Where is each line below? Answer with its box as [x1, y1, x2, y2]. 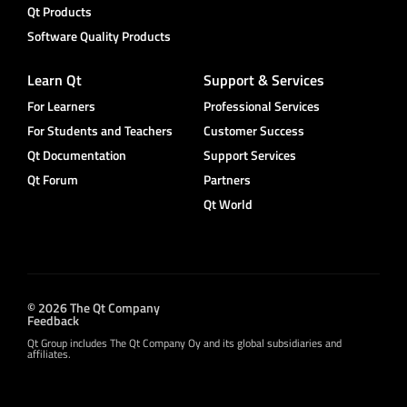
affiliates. [27, 344, 71, 362]
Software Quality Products [27, 25, 171, 45]
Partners [203, 169, 251, 189]
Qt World [203, 194, 253, 213]
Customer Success [203, 120, 304, 140]
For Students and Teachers [27, 120, 173, 140]
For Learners [27, 95, 95, 115]
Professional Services [203, 95, 320, 115]
